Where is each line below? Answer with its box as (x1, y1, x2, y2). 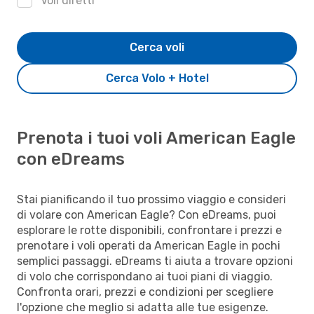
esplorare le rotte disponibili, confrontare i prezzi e (17, 223, 282, 237)
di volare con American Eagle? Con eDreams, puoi (17, 207, 276, 221)
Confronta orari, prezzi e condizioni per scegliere (17, 285, 273, 299)
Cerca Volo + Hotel (105, 71, 209, 85)
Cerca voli (130, 40, 184, 54)
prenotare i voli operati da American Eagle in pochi (17, 238, 280, 252)
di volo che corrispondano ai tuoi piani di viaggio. (17, 269, 273, 283)
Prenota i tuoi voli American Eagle (17, 128, 296, 148)
